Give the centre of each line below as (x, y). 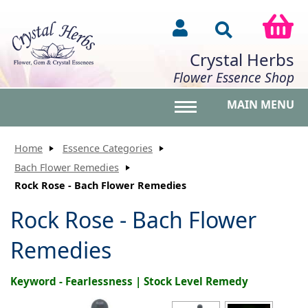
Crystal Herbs (242, 60)
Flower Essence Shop (234, 78)
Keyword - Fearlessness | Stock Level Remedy (129, 281)
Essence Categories (108, 148)
